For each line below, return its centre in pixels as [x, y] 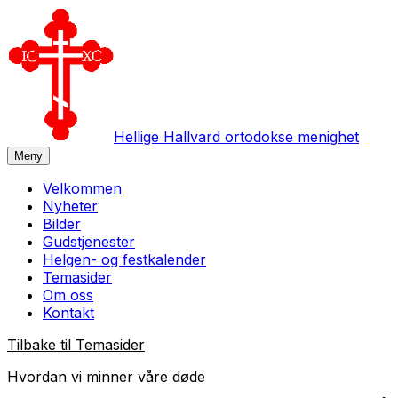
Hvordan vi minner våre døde [106, 377]
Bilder [62, 224]
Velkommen [82, 189]
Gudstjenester [89, 242]
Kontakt [68, 313]
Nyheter [70, 207]
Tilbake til [41, 345]
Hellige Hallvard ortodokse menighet [236, 137]
